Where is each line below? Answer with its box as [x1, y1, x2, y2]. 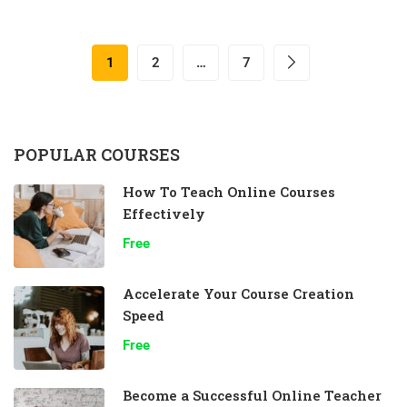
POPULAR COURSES [14, 144, 180, 165]
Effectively [123, 204, 205, 223]
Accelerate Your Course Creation [123, 284, 354, 303]
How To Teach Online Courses [123, 183, 335, 201]
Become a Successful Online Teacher [123, 386, 382, 404]
